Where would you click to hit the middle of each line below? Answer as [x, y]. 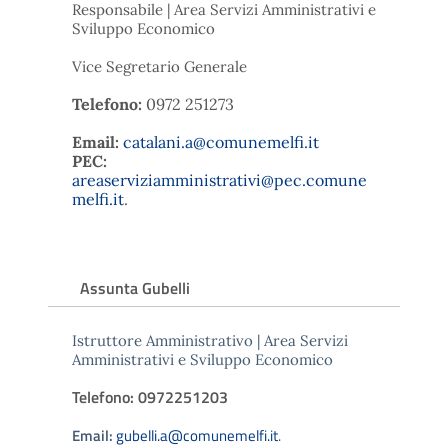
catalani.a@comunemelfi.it [221, 141]
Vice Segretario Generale [159, 66]
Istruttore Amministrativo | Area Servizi [210, 340]
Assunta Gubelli [135, 287]
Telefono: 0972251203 [150, 396]
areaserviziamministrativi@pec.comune [219, 179]
